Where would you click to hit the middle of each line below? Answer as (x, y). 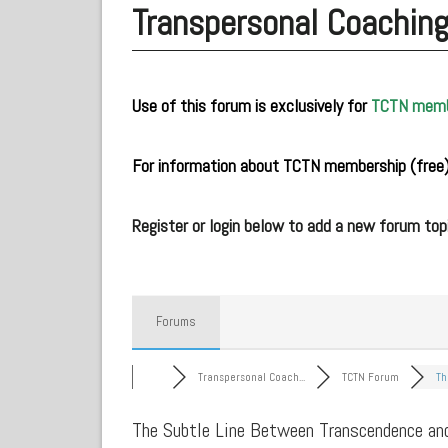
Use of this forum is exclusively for (251, 105)
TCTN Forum (370, 376)
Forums (176, 321)
